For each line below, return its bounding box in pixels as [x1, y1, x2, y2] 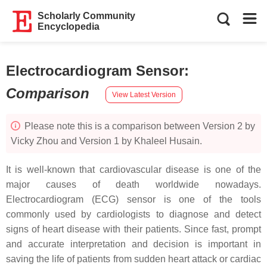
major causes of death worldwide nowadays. [6, 179, 261, 190]
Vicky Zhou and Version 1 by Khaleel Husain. [11, 136, 202, 146]
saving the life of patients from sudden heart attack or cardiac [6, 254, 261, 264]
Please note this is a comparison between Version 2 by [22, 121, 255, 131]
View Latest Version [112, 90, 176, 99]
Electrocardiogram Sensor [6, 63, 184, 79]
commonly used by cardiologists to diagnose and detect [6, 209, 261, 219]
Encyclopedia [38, 21, 100, 32]
